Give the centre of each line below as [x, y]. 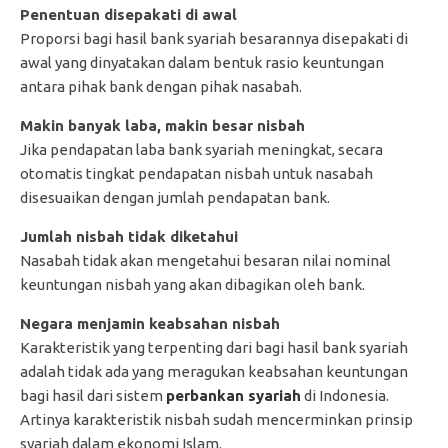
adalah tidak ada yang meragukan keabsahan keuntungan [214, 371]
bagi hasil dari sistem [93, 395]
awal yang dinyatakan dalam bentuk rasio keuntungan [202, 62]
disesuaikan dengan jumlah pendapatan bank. [175, 197]
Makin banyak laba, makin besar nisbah [162, 125]
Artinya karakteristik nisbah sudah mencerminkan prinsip [216, 419]
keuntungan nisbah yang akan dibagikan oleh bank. [192, 284]
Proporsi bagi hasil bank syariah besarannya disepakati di [214, 38]
